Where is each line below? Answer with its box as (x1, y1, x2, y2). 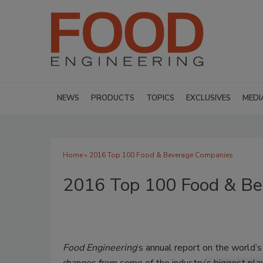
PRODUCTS (91, 93, 134, 103)
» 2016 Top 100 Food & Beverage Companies (83, 150, 233, 160)
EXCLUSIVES (186, 93, 231, 103)
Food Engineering (63, 241, 137, 254)
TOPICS (146, 93, 174, 103)
